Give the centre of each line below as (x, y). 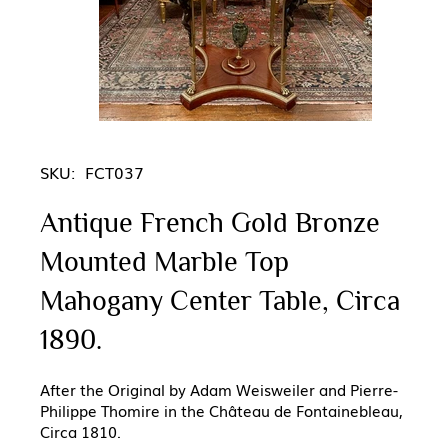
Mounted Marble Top (164, 262)
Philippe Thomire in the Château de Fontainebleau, (221, 410)
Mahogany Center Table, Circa (220, 301)
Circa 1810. (80, 431)
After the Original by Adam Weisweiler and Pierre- (219, 389)
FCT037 (114, 172)
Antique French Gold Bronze (210, 223)
